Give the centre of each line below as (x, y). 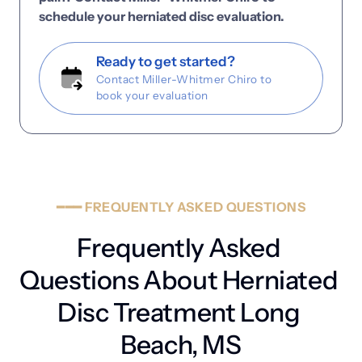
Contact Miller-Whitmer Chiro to (184, 80)
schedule (68, 17)
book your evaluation (152, 96)
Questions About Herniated (179, 280)
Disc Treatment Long (179, 313)
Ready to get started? (165, 62)
